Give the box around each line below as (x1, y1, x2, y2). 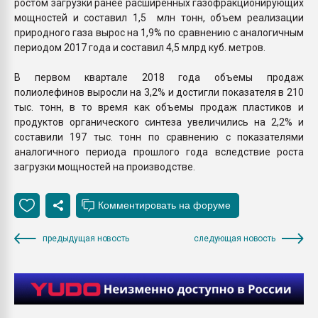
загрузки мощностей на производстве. (14, 160, 195, 172)
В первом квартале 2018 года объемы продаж (14, 71, 304, 83)
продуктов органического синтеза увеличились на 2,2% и (14, 116, 304, 128)
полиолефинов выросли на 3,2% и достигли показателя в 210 (14, 86, 304, 98)
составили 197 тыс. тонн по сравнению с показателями (14, 131, 304, 143)
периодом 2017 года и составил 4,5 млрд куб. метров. (14, 41, 265, 53)
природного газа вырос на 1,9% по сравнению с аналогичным (14, 26, 304, 38)
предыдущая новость (43, 233, 129, 243)
